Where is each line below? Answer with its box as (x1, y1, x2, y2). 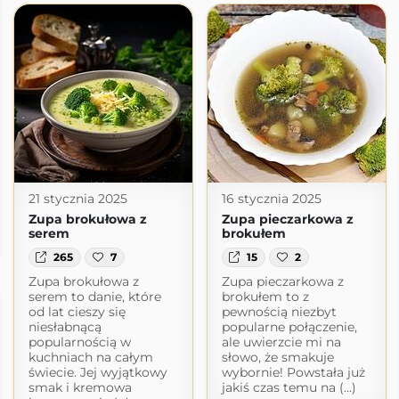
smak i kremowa (28, 379, 132, 395)
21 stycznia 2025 (28, 190, 127, 207)
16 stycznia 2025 (221, 190, 322, 207)
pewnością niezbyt (221, 303, 337, 320)
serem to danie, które (28, 288, 161, 305)
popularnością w (28, 333, 131, 350)
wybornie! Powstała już (221, 363, 365, 380)
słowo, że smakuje (221, 348, 334, 365)
